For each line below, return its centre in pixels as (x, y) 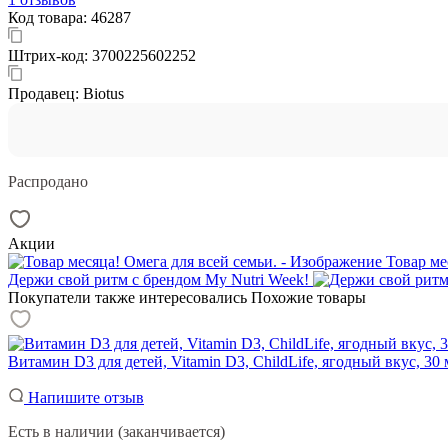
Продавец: (45, 93)
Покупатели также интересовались (127, 297)
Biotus (103, 93)
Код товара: (49, 17)
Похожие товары (308, 297)
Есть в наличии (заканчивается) (116, 431)
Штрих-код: (50, 55)
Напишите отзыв (84, 397)
